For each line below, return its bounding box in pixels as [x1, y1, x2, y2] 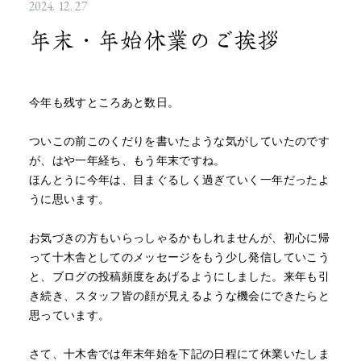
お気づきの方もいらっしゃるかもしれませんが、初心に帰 [28, 232, 330, 245]
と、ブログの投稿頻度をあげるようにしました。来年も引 [28, 271, 330, 284]
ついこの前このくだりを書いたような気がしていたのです [28, 135, 330, 148]
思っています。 [28, 309, 110, 322]
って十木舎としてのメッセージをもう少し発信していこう [28, 251, 330, 264]
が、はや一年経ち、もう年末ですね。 [28, 155, 226, 168]
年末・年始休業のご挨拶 [28, 29, 280, 52]
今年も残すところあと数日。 [28, 97, 180, 110]
